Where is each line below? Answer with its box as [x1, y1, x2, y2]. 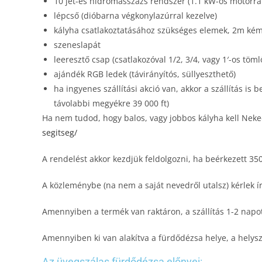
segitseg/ [42, 127, 77, 138]
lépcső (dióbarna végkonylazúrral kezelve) [54, 10, 217, 21]
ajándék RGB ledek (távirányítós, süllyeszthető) [54, 68, 236, 80]
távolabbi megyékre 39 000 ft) [54, 98, 169, 109]
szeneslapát [54, 39, 101, 50]
